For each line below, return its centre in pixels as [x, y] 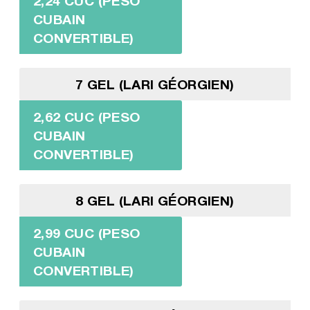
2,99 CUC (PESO [86, 232]
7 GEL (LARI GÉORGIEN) [155, 84]
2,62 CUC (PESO [86, 116]
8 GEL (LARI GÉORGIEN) [155, 200]
